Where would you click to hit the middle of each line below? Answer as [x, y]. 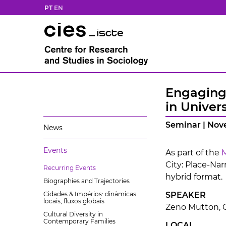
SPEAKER [186, 195]
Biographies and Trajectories [87, 181]
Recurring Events [70, 168]
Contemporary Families [79, 221]
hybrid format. [194, 177]
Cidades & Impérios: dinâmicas [90, 194]
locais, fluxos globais [74, 201]
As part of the [193, 153]
